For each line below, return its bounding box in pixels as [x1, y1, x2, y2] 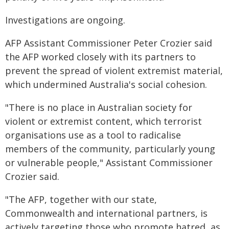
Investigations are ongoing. [5, 14, 125, 26]
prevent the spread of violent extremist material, [5, 64, 223, 77]
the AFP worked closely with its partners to [5, 51, 196, 63]
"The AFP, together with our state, [5, 193, 157, 205]
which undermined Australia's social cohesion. [5, 78, 207, 90]
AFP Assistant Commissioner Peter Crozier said [5, 37, 212, 49]
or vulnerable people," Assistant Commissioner [5, 156, 213, 169]
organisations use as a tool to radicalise [5, 129, 181, 141]
